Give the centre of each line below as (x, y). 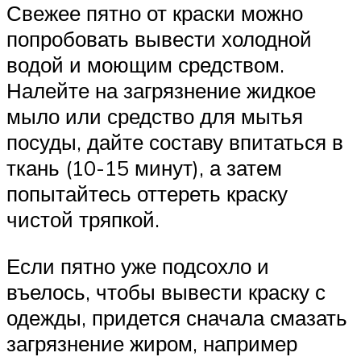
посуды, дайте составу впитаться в (175, 142)
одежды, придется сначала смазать (177, 318)
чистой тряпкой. (83, 220)
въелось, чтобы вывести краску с (166, 292)
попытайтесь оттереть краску (147, 194)
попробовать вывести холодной (159, 39)
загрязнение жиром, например (152, 344)
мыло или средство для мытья (155, 116)
